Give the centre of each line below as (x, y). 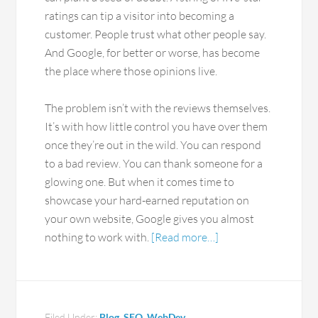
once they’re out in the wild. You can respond (153, 145)
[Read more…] (185, 237)
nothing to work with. (98, 237)
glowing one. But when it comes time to (140, 182)
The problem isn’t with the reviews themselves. (158, 108)
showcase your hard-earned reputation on (147, 200)
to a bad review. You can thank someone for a (154, 163)
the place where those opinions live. (131, 71)
